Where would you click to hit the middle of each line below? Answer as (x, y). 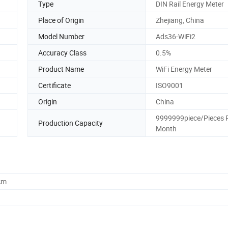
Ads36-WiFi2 (176, 36)
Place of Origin (61, 20)
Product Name (61, 69)
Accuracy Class (62, 52)
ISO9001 (169, 85)
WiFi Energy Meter (184, 69)
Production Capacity (70, 123)
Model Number (61, 36)
